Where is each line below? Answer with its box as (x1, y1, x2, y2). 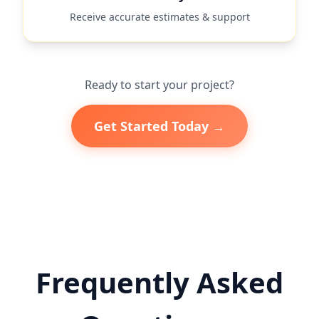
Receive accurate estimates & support (69, 10, 250, 23)
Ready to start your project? (85, 77, 234, 93)
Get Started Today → (94, 117, 225, 135)
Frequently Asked (36, 263, 283, 302)
